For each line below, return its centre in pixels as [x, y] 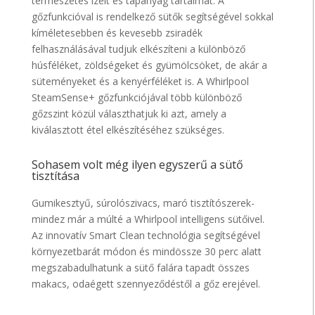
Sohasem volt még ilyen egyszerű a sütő [138, 165]
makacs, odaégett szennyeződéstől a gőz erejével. [146, 284]
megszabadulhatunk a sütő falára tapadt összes [141, 268]
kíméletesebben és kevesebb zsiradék [117, 33]
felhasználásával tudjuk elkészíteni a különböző [139, 49]
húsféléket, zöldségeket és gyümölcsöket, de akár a [150, 65]
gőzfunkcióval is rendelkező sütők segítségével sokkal [153, 17]
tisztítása [56, 176]
